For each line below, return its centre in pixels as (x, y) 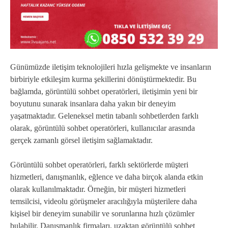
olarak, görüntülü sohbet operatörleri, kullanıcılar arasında (103, 128)
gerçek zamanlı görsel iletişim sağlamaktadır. (81, 140)
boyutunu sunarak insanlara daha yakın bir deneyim (93, 104)
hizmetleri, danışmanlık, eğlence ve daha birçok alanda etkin (107, 177)
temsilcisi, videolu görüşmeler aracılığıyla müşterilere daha (104, 202)
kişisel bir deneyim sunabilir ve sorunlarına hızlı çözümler (102, 214)
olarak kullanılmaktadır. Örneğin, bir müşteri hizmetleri (98, 189)
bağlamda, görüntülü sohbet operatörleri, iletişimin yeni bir (104, 92)
